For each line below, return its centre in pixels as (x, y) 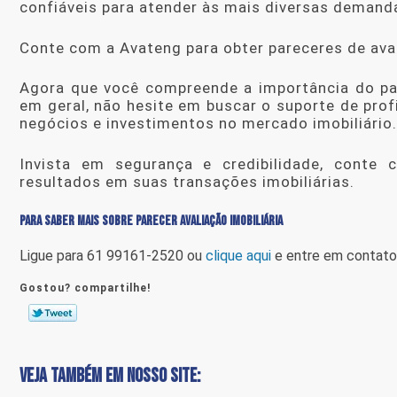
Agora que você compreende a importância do (200, 88)
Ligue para (53, 256)
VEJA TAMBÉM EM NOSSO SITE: (110, 377)
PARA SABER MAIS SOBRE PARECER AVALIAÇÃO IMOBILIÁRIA (151, 222)
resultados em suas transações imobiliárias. (187, 181)
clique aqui (238, 256)
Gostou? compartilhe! (85, 288)
